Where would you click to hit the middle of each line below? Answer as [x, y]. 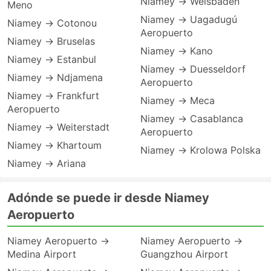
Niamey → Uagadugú [189, 19]
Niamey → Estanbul [52, 59]
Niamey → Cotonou [52, 23]
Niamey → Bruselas [51, 41]
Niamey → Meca [178, 100]
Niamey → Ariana [47, 163]
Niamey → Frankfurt [53, 96]
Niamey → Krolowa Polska [201, 150]
